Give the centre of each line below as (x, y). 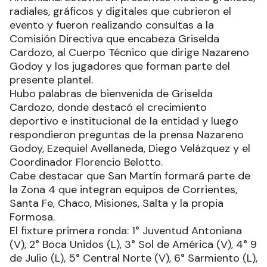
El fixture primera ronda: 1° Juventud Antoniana (126, 231)
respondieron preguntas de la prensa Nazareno (127, 135)
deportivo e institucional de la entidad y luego (124, 121)
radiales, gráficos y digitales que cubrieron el (120, 12)
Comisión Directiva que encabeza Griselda (114, 39)
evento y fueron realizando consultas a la (112, 25)
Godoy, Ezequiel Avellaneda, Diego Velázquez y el (130, 149)
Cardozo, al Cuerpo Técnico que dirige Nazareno (129, 53)
